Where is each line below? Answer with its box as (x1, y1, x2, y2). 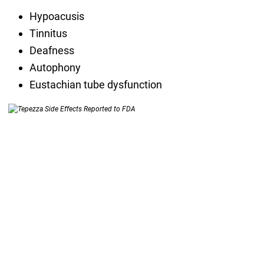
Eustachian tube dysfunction (29, 78, 162, 91)
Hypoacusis (29, 10, 84, 23)
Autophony (29, 61, 81, 74)
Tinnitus (29, 27, 67, 40)
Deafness (29, 44, 74, 57)
